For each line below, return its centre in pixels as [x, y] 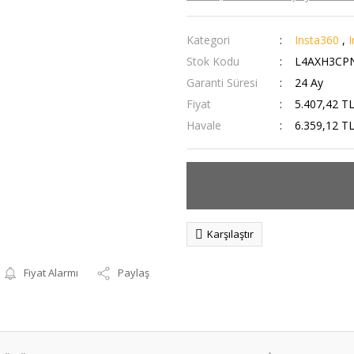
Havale [204, 125]
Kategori [208, 40]
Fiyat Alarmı [51, 273]
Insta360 [318, 40]
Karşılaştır [230, 234]
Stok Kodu [213, 61]
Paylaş [134, 273]
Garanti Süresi [222, 83]
